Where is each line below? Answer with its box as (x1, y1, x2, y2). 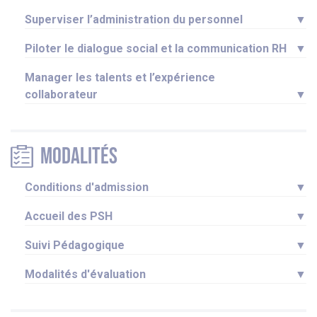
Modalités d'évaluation (25, 267, 149, 282)
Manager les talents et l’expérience (25, 71, 215, 85)
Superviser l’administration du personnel (25, 13, 248, 27)
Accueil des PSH (25, 209, 115, 224)
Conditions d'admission (25, 180, 151, 195)
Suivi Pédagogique (25, 238, 127, 253)
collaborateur (25, 88, 103, 102)
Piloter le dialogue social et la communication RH (25, 42, 292, 56)
